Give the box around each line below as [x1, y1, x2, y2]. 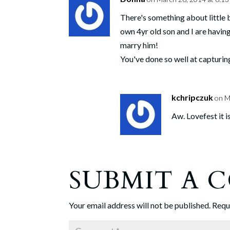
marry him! [120, 40, 159, 50]
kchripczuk [171, 92, 214, 103]
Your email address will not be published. [69, 200, 211, 210]
